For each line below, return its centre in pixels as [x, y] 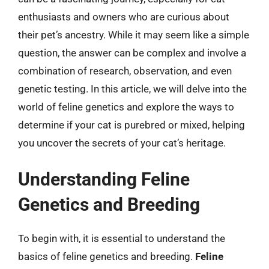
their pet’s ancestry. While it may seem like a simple [134, 35]
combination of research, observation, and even [125, 71]
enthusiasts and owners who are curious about [124, 17]
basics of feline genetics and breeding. [107, 256]
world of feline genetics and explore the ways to [126, 107]
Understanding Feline [104, 179]
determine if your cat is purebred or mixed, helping [131, 125]
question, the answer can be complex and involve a [132, 53]
